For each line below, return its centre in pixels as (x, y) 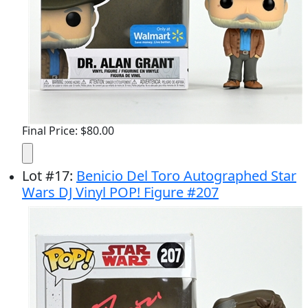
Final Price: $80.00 (68, 131)
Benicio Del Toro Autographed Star (186, 176)
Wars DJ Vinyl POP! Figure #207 (120, 192)
